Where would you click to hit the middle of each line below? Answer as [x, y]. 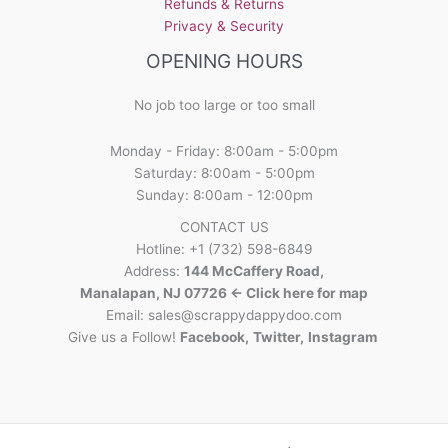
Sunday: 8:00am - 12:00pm [224, 195]
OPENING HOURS [224, 61]
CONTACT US [224, 227]
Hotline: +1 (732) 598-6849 [224, 249]
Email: [127, 315]
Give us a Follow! [124, 337]
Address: [154, 271]
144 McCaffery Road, [254, 271]
